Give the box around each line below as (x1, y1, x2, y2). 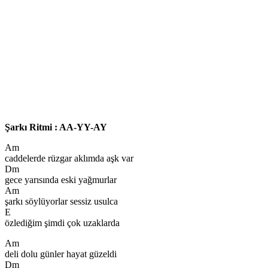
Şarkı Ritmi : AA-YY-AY (5, 121, 109, 132)
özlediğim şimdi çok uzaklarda (5, 217, 120, 228)
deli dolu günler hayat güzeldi (5, 248, 117, 259)
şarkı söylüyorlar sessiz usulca (5, 196, 118, 206)
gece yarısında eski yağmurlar (5, 174, 117, 185)
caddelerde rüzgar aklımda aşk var (5, 153, 133, 163)
